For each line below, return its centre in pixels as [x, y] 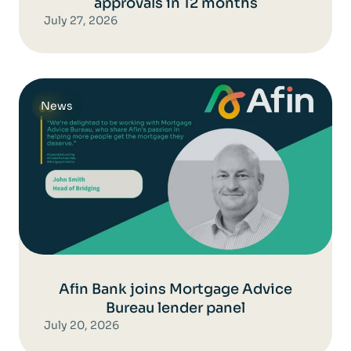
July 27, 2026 [81, 20]
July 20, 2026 [81, 325]
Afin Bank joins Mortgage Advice [175, 289]
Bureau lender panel [175, 308]
